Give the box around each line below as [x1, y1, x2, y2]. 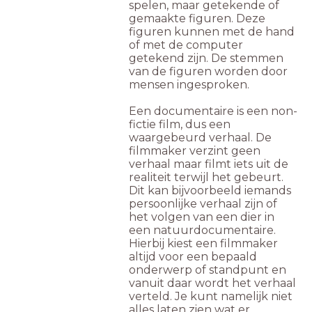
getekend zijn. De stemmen [129, 51, 283, 65]
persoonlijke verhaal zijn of [129, 196, 277, 210]
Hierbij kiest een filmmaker [129, 236, 278, 250]
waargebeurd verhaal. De [129, 130, 272, 144]
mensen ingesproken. [129, 77, 252, 91]
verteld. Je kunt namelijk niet [129, 289, 292, 303]
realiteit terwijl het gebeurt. [129, 170, 283, 184]
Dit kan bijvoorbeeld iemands [129, 183, 291, 197]
